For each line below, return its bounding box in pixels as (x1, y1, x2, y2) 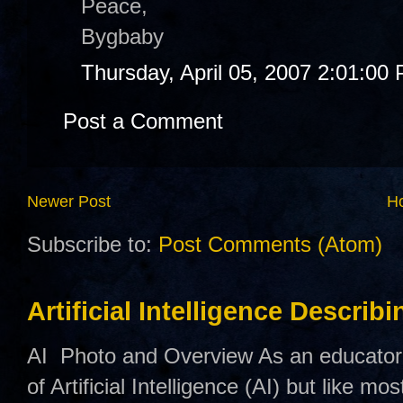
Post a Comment (63, 108, 223, 133)
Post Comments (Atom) (158, 232, 382, 257)
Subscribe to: (27, 232, 158, 257)
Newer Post (27, 193, 111, 210)
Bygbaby (81, 23, 164, 49)
